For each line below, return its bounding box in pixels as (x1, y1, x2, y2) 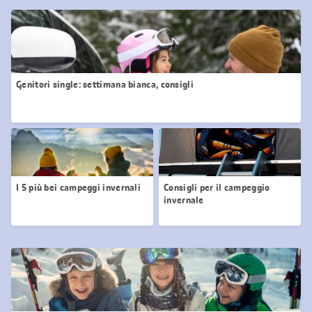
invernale (164, 193, 204, 206)
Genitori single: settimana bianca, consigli (16, 77, 194, 91)
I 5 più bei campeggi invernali (16, 180, 141, 194)
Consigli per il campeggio (164, 180, 270, 194)
